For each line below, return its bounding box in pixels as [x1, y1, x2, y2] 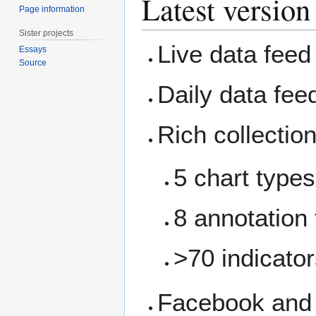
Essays [19, 44, 47, 55]
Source [19, 58, 47, 68]
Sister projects [19, 28, 74, 38]
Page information [19, 4, 85, 14]
